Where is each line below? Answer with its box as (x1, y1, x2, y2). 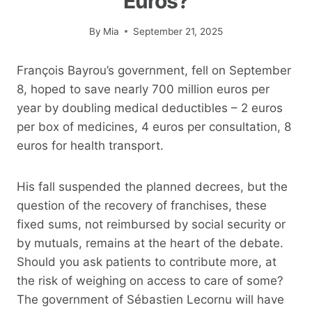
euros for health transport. (17, 138, 164, 153)
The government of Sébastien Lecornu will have (17, 292, 284, 306)
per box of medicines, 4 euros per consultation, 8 (17, 119, 291, 134)
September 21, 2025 (133, 25, 224, 37)
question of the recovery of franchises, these (17, 198, 267, 212)
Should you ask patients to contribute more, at (17, 254, 276, 269)
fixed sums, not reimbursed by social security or (17, 217, 286, 231)
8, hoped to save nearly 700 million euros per (17, 81, 270, 96)
